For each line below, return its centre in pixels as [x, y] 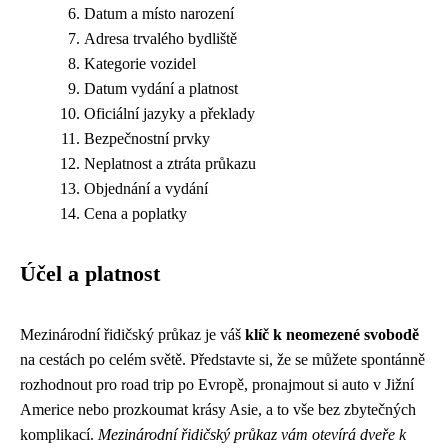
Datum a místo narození [159, 13]
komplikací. [59, 434]
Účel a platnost [90, 274]
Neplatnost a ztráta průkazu [170, 163]
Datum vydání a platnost [161, 88]
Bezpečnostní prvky [147, 138]
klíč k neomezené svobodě [332, 334]
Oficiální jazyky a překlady [169, 113]
